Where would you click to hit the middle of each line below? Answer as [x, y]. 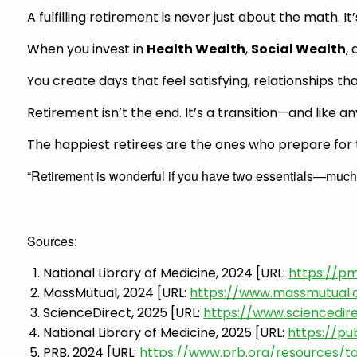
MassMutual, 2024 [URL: [117, 292]
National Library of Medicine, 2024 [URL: [166, 273]
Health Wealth [196, 49]
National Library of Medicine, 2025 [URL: [166, 332]
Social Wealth [299, 49]
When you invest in [87, 49]
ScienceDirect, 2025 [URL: [124, 312]
